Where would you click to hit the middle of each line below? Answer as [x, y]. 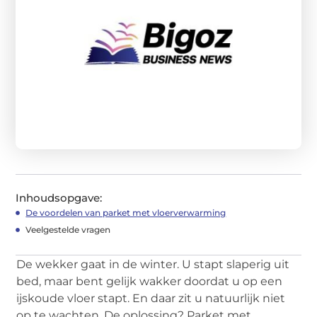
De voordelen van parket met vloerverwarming [126, 212]
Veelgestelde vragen [68, 229]
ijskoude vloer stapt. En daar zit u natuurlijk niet [151, 298]
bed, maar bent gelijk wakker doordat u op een [150, 281]
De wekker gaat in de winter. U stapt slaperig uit [153, 264]
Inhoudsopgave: [59, 197]
